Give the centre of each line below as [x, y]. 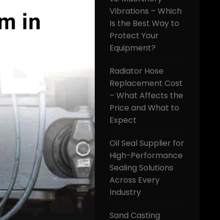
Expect [123, 120]
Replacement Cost [146, 83]
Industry [125, 192]
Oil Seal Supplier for [147, 143]
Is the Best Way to [145, 23]
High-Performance [146, 155]
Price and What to [145, 108]
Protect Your [134, 36]
